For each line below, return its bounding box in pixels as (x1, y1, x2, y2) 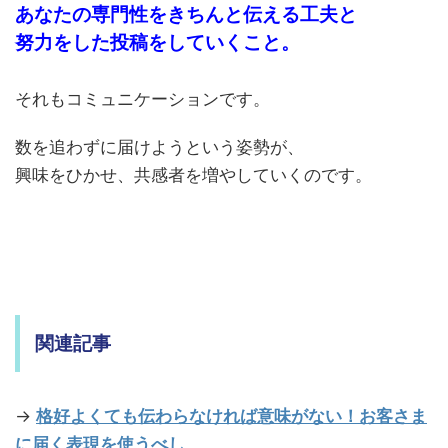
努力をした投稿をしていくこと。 (15, 31, 300, 55)
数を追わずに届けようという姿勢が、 (15, 137, 304, 158)
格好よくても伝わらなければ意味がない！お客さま (36, 406, 427, 427)
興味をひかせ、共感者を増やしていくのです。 (15, 165, 372, 186)
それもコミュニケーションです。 (15, 89, 270, 110)
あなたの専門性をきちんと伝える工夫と (15, 3, 357, 27)
